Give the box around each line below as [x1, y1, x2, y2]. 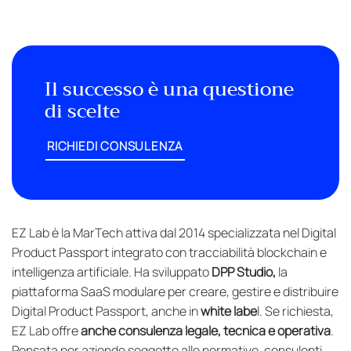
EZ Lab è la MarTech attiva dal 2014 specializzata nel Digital [12, 223, 336, 241]
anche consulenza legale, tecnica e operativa [81, 321, 331, 339]
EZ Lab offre [12, 321, 81, 339]
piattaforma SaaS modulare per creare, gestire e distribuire [12, 282, 338, 300]
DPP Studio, [212, 262, 276, 280]
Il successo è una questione [44, 73, 294, 107]
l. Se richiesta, [257, 302, 334, 320]
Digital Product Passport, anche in [12, 302, 201, 320]
